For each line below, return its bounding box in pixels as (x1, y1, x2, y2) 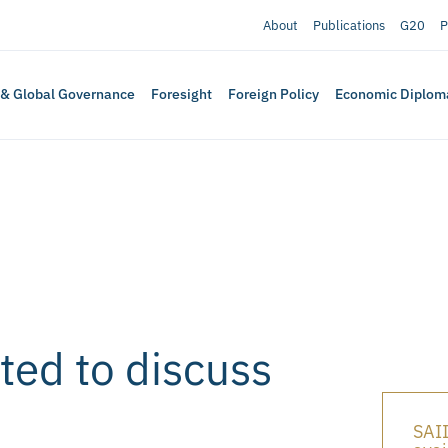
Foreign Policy (228, 85, 320, 104)
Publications (312, 16, 385, 34)
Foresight (151, 85, 213, 104)
